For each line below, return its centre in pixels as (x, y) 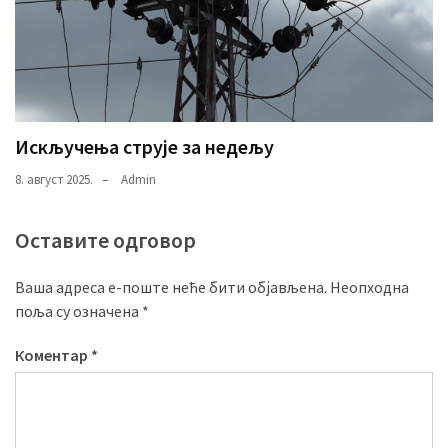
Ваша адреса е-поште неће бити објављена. (171, 287)
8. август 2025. (54, 180)
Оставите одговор (105, 240)
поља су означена (78, 311)
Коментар (53, 355)
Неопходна (369, 287)
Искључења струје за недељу (144, 147)
